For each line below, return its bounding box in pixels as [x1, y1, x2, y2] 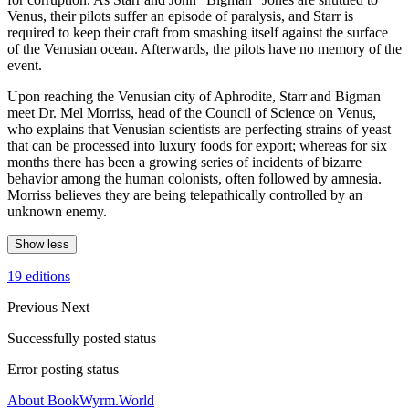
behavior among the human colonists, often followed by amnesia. [7, 170, 382, 186]
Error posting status [7, 361, 119, 377]
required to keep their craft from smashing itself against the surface [7, 24, 388, 40]
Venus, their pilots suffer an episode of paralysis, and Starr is [7, 7, 353, 24]
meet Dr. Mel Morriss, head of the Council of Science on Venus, [7, 104, 376, 121]
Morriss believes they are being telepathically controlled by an [7, 186, 362, 203]
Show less [15, 236, 69, 251]
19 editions [7, 267, 70, 284]
